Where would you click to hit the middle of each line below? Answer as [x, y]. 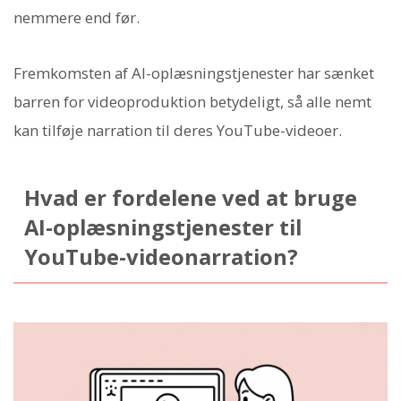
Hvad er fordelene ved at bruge [190, 197]
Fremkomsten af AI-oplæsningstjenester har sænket [194, 73]
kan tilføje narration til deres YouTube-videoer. [178, 131]
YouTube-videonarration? [161, 256]
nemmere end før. [77, 18]
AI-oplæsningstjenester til [162, 227]
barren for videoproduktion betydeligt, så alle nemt [192, 102]
